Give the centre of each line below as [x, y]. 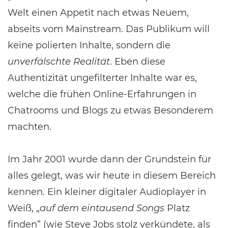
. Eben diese [138, 62]
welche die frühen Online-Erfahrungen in [102, 94]
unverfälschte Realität [59, 62]
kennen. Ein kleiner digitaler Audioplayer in [107, 192]
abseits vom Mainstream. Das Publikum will [109, 29]
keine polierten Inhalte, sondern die [89, 45]
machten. [30, 127]
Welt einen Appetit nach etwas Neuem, [98, 13]
